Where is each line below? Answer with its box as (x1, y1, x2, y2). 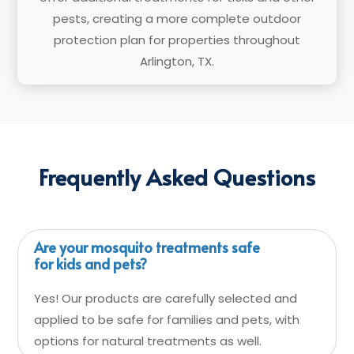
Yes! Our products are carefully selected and (34, 290, 298, 307)
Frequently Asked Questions (39, 161, 315, 192)
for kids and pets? (34, 254, 148, 273)
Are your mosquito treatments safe (34, 237, 261, 257)
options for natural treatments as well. (34, 333, 262, 349)
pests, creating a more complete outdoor (53, 10, 301, 27)
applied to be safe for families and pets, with (34, 311, 300, 328)
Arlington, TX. (140, 53, 214, 70)
